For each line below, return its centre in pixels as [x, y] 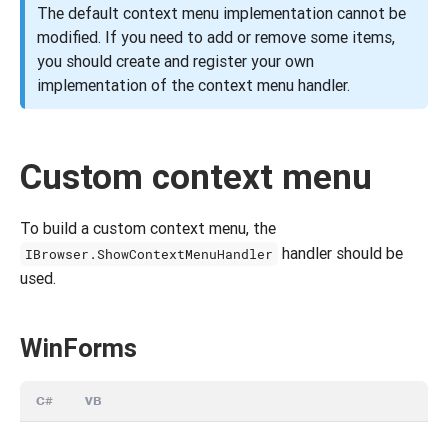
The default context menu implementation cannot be [221, 13]
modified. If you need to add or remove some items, [216, 37]
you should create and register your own [175, 61]
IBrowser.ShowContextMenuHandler [149, 254]
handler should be [341, 253]
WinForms [78, 348]
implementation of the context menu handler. [193, 85]
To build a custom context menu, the [148, 228]
